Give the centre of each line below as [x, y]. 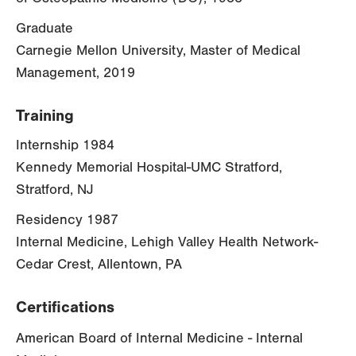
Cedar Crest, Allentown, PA [99, 265]
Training [45, 116]
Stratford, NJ [55, 190]
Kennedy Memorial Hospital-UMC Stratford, [149, 168]
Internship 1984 [65, 145]
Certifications [65, 308]
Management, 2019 [75, 73]
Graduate [44, 29]
